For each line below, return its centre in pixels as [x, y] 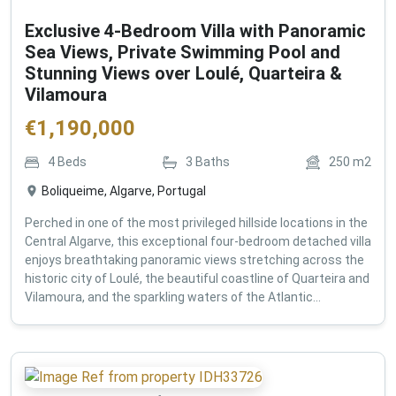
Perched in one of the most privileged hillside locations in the [196, 223]
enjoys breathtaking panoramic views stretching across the [194, 260]
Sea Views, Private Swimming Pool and [183, 53]
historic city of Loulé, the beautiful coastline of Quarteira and [197, 279]
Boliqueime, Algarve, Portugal [124, 191]
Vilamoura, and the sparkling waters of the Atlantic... [173, 297]
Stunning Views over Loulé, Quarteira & [183, 74]
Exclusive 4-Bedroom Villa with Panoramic [195, 31]
